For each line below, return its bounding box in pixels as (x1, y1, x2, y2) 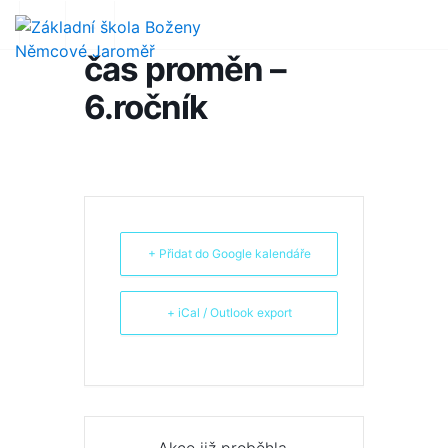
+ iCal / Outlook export (166, 305, 292, 320)
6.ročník (84, 87, 207, 127)
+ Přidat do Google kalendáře (147, 246, 311, 261)
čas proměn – (84, 49, 286, 89)
